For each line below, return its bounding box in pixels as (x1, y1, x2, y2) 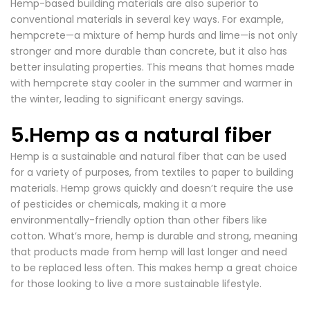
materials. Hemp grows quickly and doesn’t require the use (10, 181, 293, 195)
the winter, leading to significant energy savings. (10, 92, 244, 106)
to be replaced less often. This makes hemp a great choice (10, 261, 298, 275)
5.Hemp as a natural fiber (10, 121, 272, 149)
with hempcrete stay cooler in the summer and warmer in (10, 76, 293, 90)
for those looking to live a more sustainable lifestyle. (10, 277, 262, 291)
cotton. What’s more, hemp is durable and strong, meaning (10, 229, 298, 243)
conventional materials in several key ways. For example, (10, 12, 284, 26)
